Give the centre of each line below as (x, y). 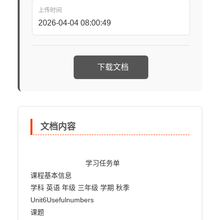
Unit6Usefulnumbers (62, 200)
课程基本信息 (51, 175)
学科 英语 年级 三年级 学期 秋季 (80, 188)
